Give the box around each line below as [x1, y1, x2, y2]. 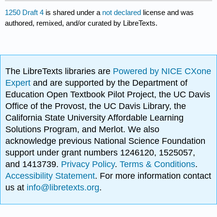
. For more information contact [95, 171, 212, 181]
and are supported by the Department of [33, 78, 188, 88]
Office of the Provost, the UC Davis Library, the [5, 101, 186, 111]
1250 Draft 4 [5, 8, 44, 17]
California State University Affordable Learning [5, 113, 184, 123]
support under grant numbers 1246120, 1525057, [5, 148, 196, 158]
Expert [5, 78, 33, 88]
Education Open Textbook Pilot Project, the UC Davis [5, 90, 211, 100]
